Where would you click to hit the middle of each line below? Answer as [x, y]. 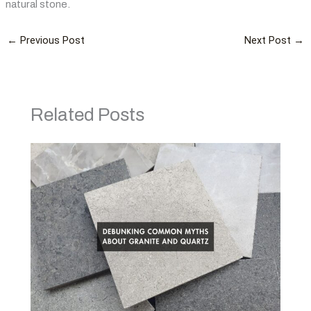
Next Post [269, 41]
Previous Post [51, 41]
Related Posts [88, 115]
